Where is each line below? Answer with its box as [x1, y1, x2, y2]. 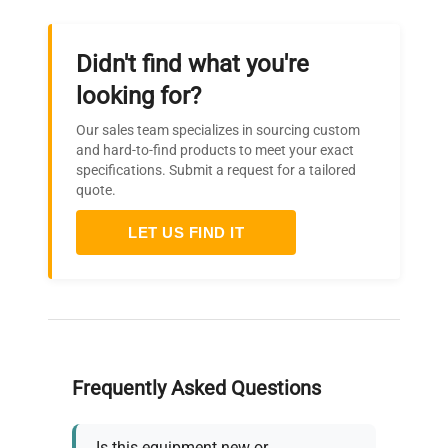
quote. [76, 181, 116, 198]
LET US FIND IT [128, 223, 244, 241]
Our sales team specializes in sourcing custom [76, 121, 360, 138]
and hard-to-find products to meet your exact [76, 141, 354, 158]
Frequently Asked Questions [72, 375, 321, 400]
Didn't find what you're [76, 49, 309, 78]
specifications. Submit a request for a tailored [76, 161, 356, 178]
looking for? [76, 81, 201, 110]
